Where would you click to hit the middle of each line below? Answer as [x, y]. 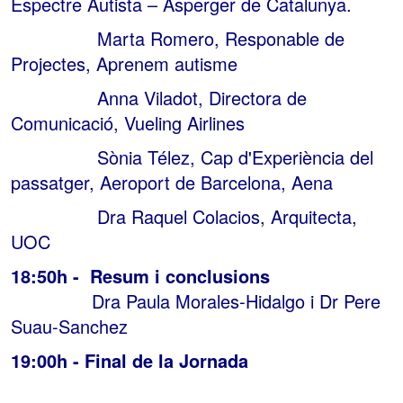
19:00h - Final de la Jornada [130, 360]
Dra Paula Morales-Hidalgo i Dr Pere [196, 300]
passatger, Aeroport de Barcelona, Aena [172, 182]
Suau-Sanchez [69, 326]
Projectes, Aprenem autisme [124, 63]
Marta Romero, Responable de [178, 38]
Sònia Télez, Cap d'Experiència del [192, 157]
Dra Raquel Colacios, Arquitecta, [184, 216]
